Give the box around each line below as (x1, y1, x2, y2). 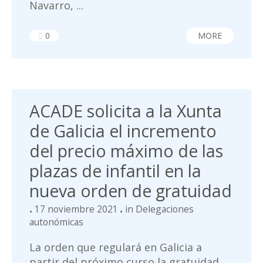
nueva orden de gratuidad (29, 180, 232, 202)
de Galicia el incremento (29, 120, 217, 142)
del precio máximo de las (29, 140, 223, 162)
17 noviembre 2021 (35, 203, 118, 215)
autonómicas (29, 215, 83, 228)
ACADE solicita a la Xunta (29, 100, 222, 122)
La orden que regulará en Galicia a (29, 240, 202, 254)
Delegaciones (136, 203, 194, 215)
